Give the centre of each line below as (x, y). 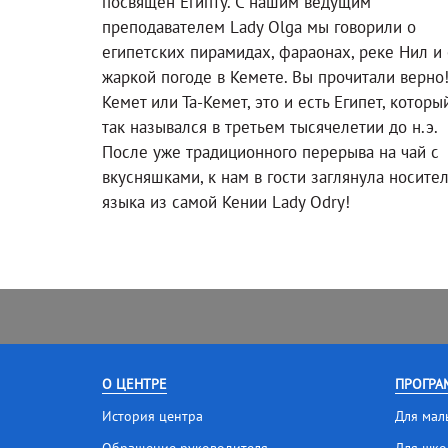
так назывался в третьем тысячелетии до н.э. (269, 126)
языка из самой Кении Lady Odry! (226, 201)
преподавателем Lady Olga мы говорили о (259, 26)
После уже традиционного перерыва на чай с (270, 151)
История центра (152, 415)
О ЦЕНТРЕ (134, 383)
